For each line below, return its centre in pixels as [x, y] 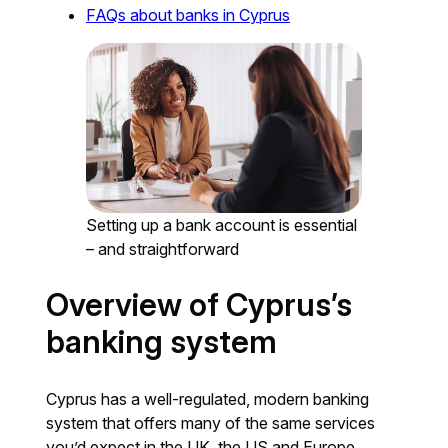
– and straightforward [163, 249]
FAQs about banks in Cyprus [188, 14]
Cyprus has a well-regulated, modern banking [208, 399]
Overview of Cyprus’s [199, 305]
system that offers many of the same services [211, 423]
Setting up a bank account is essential [222, 225]
